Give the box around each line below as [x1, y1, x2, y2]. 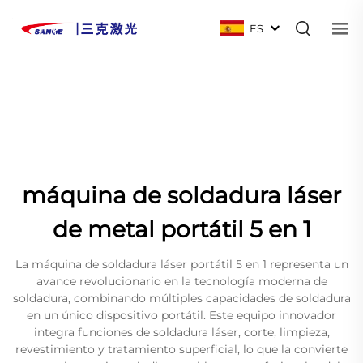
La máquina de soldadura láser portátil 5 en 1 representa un [15, 256, 348, 271]
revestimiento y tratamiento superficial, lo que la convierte [15, 341, 348, 357]
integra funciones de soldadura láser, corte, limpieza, [33, 324, 330, 340]
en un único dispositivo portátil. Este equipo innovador [27, 307, 336, 322]
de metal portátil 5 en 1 [52, 215, 311, 243]
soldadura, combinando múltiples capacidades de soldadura [12, 290, 351, 305]
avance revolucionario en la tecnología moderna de [36, 273, 327, 288]
